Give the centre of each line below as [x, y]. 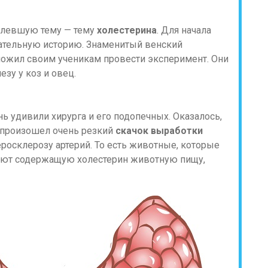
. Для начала [184, 30]
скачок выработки [159, 131]
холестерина [127, 30]
